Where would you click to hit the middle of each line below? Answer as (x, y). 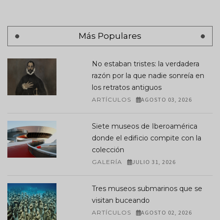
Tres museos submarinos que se (147, 189)
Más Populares (110, 36)
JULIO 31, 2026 (154, 162)
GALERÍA (107, 162)
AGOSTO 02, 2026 (167, 213)
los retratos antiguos (126, 88)
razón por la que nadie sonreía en (148, 76)
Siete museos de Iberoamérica (144, 126)
